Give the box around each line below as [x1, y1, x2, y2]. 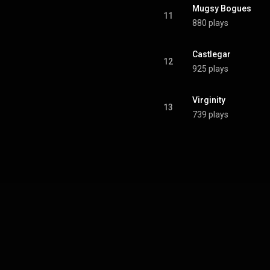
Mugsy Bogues [192, 4, 251, 13]
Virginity [192, 95, 225, 105]
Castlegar [192, 49, 231, 59]
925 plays [192, 64, 228, 74]
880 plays [192, 18, 228, 28]
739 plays [192, 110, 228, 119]
